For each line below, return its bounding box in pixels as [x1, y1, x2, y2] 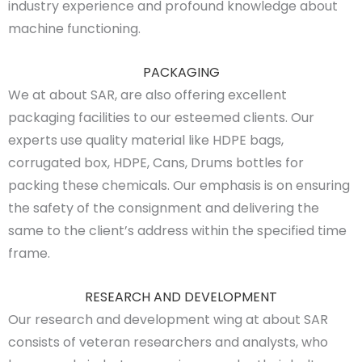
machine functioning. [8, 19, 141, 39]
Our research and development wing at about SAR [8, 309, 328, 329]
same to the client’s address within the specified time [8, 221, 347, 241]
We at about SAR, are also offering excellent [8, 86, 287, 105]
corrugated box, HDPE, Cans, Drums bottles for [8, 154, 304, 173]
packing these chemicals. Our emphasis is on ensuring [8, 176, 350, 196]
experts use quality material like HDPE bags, [8, 131, 284, 150]
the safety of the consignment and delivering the [8, 199, 319, 218]
